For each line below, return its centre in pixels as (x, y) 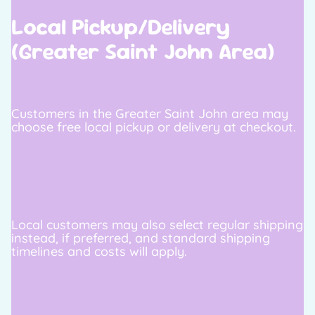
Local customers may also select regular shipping (157, 225)
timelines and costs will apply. (99, 252)
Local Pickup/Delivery (121, 27)
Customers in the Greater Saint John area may (150, 114)
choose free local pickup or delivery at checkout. (154, 127)
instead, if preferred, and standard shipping (141, 238)
